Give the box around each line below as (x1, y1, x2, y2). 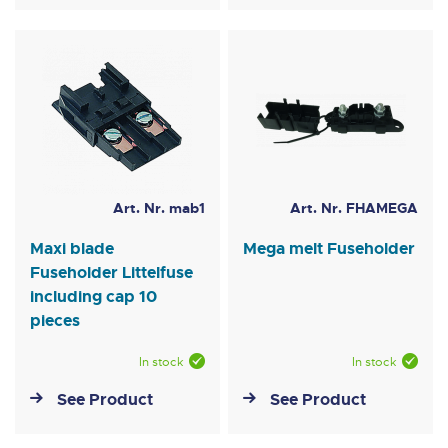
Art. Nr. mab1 (112, 199, 205, 218)
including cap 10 (30, 286, 157, 308)
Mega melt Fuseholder (243, 238, 416, 260)
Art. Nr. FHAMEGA (289, 199, 418, 218)
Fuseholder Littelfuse (30, 262, 193, 284)
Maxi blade (30, 238, 114, 260)
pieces (30, 310, 80, 332)
